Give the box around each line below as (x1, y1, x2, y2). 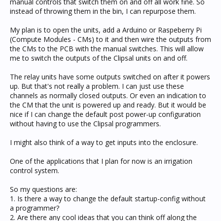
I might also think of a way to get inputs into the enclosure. (10, 138, 198, 147)
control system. (10, 166, 59, 175)
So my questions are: (10, 184, 77, 194)
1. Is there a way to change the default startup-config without (10, 194, 206, 203)
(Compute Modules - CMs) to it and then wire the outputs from (10, 35, 211, 44)
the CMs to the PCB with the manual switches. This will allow (10, 44, 204, 53)
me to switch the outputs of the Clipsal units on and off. (10, 53, 187, 63)
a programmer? (10, 203, 59, 213)
